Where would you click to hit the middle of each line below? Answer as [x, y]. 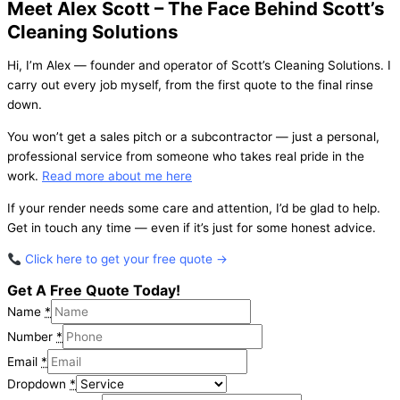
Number [30, 337]
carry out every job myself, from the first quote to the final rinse [190, 85]
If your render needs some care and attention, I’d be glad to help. [194, 208]
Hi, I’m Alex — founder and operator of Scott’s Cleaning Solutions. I [199, 66]
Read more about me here [117, 176]
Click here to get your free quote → [126, 259]
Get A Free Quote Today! [94, 291]
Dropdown [37, 384]
